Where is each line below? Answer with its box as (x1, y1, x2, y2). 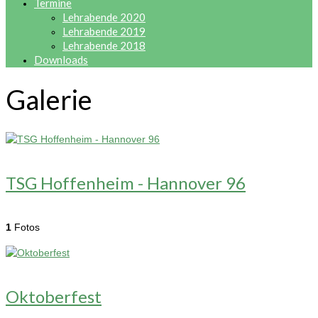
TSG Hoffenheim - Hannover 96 (6, 172, 246, 193)
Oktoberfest (6, 285, 102, 307)
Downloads (34, 53, 88, 66)
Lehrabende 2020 (62, 11, 146, 23)
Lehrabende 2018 (62, 39, 146, 52)
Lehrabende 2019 (62, 25, 146, 38)
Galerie (6, 83, 92, 116)
